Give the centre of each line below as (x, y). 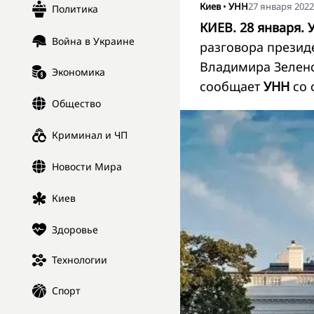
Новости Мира (87, 167)
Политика (75, 9)
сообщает (232, 86)
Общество (76, 104)
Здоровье (75, 229)
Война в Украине (93, 41)
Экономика (78, 72)
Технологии (80, 260)
